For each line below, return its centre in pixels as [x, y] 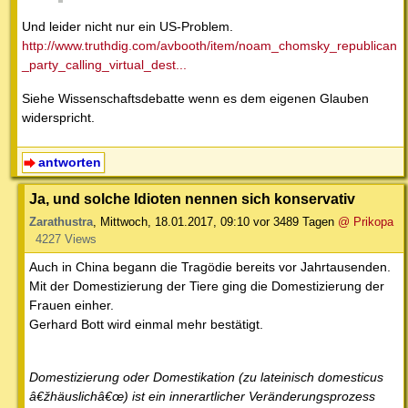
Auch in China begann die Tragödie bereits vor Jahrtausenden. [210, 267]
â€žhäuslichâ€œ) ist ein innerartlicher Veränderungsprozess [202, 397]
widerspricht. [58, 118]
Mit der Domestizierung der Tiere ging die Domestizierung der [207, 286]
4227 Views [66, 240]
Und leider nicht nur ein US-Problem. [127, 27]
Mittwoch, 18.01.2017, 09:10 [175, 222]
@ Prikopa [366, 222]
